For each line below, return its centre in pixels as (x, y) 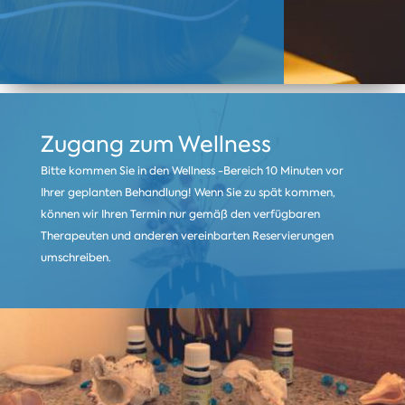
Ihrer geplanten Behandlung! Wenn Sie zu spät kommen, (188, 192)
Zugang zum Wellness (155, 144)
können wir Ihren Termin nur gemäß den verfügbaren (180, 214)
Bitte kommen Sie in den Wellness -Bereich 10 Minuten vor (192, 170)
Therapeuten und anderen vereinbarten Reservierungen (187, 235)
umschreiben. (75, 257)
